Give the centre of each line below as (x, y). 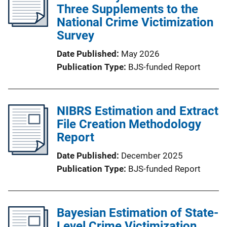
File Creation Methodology (129, 124)
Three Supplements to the (127, 9)
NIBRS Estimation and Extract (138, 111)
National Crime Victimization (135, 22)
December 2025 (152, 155)
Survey (75, 35)
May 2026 (140, 53)
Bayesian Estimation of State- (138, 213)
